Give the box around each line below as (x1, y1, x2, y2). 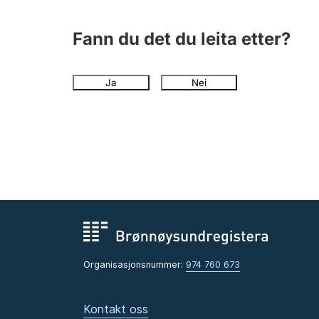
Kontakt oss (83, 302, 148, 317)
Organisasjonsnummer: (83, 259, 186, 271)
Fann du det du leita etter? (73, 28, 291, 49)
